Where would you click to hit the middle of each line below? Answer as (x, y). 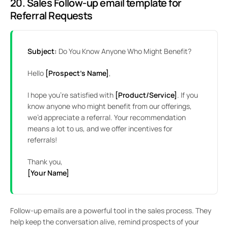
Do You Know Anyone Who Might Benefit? (124, 51)
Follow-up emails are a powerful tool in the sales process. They (111, 211)
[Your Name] (48, 173)
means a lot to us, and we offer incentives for (100, 129)
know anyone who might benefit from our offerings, (110, 106)
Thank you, (45, 162)
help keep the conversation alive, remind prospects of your (105, 222)
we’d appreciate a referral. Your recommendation (107, 118)
